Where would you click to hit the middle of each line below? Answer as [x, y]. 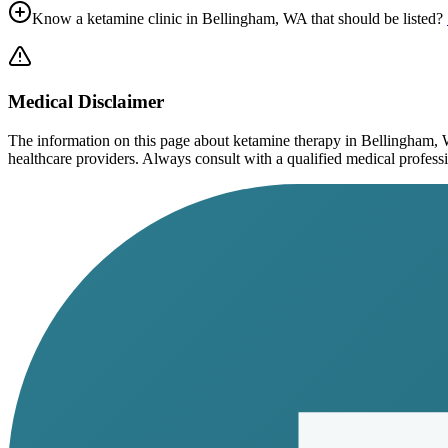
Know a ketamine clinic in [117, 19]
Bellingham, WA [254, 19]
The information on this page [99, 140]
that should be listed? [375, 19]
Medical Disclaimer [86, 101]
